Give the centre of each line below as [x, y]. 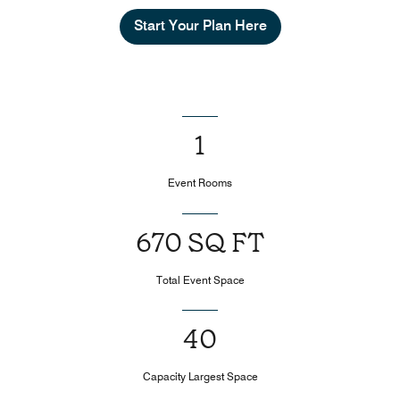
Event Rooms [200, 183]
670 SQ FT [200, 242]
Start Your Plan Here [200, 25]
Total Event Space [200, 279]
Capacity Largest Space [200, 377]
